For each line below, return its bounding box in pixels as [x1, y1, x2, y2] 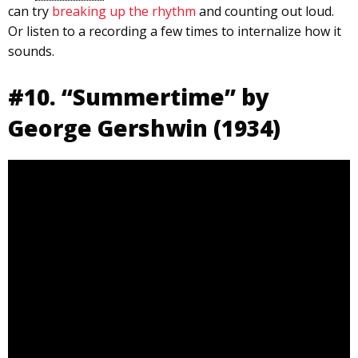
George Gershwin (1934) [8, 113, 280, 144]
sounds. [8, 42, 54, 61]
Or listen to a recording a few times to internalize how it [8, 22, 341, 41]
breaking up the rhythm [52, 2, 196, 21]
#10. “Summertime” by [8, 82, 269, 113]
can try [8, 2, 52, 21]
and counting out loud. [196, 2, 334, 21]
